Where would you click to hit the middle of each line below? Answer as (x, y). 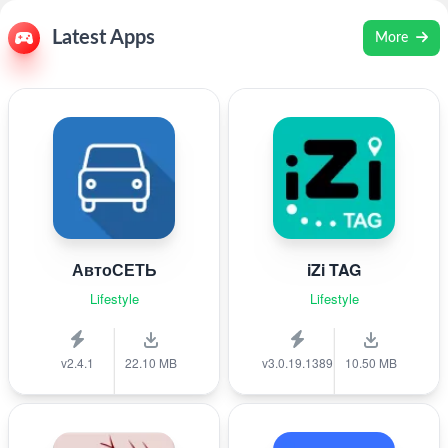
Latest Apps (103, 38)
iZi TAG (334, 269)
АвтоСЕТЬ (114, 269)
